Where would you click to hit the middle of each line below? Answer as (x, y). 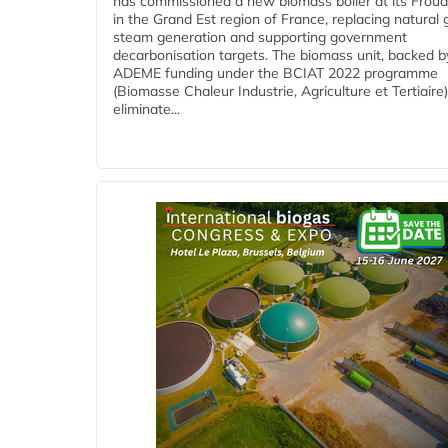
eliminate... (146, 109)
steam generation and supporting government (260, 37)
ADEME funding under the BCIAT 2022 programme (275, 73)
